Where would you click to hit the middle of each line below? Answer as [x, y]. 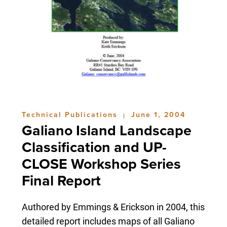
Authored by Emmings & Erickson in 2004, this [113, 206]
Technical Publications [71, 115]
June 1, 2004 [158, 115]
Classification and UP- [94, 147]
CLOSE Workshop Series [101, 164]
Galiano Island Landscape [106, 130]
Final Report [61, 181]
